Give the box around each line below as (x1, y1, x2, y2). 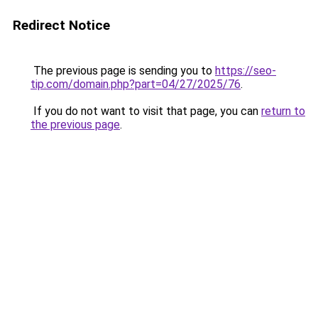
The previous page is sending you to (31, 64, 215, 77)
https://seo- (215, 64, 276, 77)
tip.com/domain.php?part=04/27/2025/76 (31, 77, 241, 91)
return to (261, 104, 305, 118)
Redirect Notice (13, 17, 110, 33)
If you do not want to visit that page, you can (31, 104, 261, 118)
